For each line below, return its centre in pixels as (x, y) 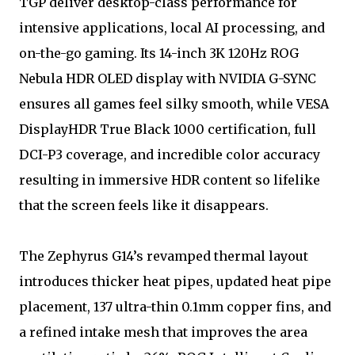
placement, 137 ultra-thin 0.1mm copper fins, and (175, 306)
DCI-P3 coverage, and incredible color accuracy (170, 154)
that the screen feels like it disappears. (144, 205)
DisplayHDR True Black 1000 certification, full (168, 129)
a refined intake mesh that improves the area (163, 332)
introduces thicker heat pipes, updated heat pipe (175, 281)
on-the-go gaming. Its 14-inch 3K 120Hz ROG (159, 53)
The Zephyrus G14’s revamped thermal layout (164, 256)
